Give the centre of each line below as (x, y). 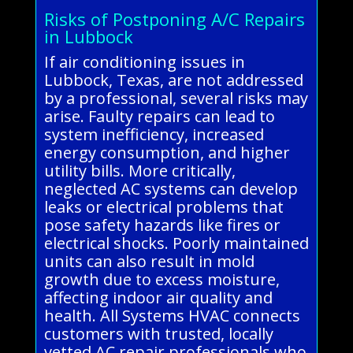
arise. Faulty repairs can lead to (159, 117)
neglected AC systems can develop (171, 189)
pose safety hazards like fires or (162, 225)
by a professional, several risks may (176, 98)
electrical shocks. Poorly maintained (176, 243)
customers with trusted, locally (158, 334)
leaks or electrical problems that (163, 207)
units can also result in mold (149, 262)
